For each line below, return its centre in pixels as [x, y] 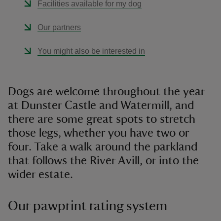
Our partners [59, 27]
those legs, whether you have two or [98, 133]
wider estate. [40, 175]
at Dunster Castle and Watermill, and [101, 106]
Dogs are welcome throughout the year [106, 92]
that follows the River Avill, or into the [103, 161]
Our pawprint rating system [88, 206]
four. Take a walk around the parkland [103, 147]
